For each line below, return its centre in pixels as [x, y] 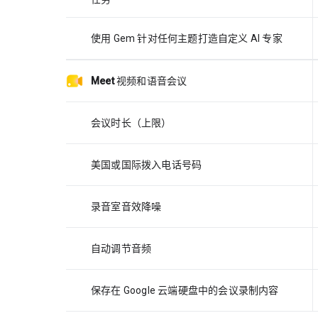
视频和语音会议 [152, 81]
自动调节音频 [121, 248]
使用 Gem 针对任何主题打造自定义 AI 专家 [187, 38]
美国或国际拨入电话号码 [147, 164]
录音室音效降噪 [126, 206]
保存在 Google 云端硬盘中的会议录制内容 [185, 290]
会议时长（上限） [131, 122]
